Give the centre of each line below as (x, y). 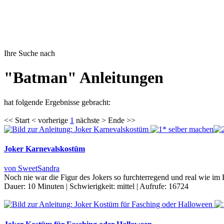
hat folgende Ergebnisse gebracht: (57, 102)
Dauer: (16, 186)
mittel (126, 186)
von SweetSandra (32, 168)
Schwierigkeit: (93, 186)
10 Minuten (46, 186)
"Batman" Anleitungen (84, 78)
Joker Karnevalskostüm (44, 149)
